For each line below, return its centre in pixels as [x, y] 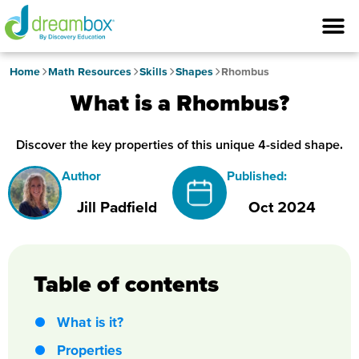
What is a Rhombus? [179, 103]
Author [82, 176]
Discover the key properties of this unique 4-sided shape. [179, 144]
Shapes [194, 71]
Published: [256, 176]
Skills [153, 71]
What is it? [90, 322]
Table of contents [126, 284]
